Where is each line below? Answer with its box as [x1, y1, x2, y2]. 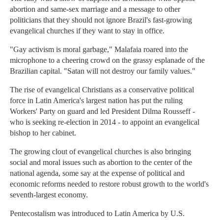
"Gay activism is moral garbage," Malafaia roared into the [10, 45, 188, 54]
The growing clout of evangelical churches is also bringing [10, 147, 191, 156]
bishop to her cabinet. [10, 129, 76, 137]
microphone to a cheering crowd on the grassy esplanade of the [10, 56, 205, 65]
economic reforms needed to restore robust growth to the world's [10, 180, 209, 189]
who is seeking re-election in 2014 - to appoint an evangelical [10, 118, 199, 127]
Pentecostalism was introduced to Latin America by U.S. [10, 209, 185, 218]
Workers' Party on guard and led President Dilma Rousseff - [10, 107, 195, 116]
